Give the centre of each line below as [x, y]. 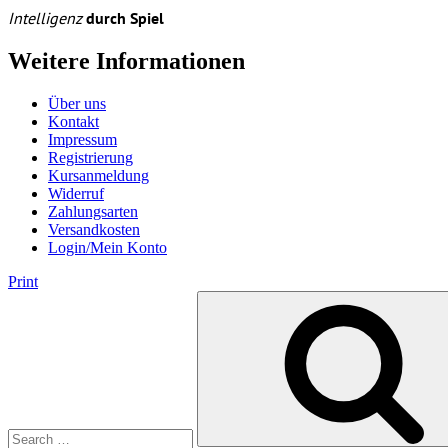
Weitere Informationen [126, 60]
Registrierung [90, 157]
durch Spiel [125, 18]
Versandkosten [94, 229]
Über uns [77, 103]
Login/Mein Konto [107, 247]
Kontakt [73, 121]
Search [28, 298]
